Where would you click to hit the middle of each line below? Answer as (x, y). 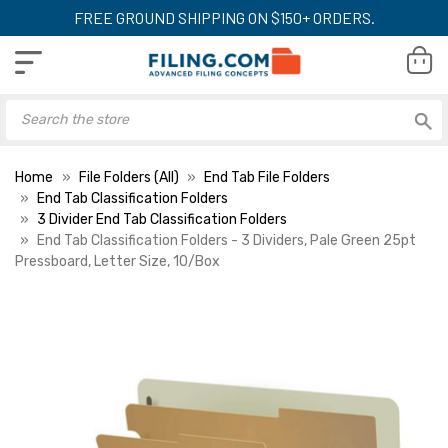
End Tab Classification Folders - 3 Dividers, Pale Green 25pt (226, 240)
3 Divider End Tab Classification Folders (162, 219)
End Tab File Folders (267, 177)
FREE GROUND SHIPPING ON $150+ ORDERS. (224, 17)
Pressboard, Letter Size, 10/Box (117, 261)
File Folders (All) (128, 177)
